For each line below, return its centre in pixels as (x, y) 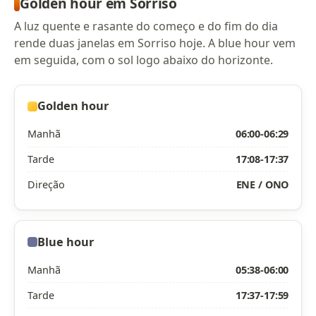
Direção (46, 184)
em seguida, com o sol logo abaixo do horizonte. (144, 60)
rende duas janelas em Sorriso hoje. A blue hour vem (155, 43)
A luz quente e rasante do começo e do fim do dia (146, 26)
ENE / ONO (262, 184)
